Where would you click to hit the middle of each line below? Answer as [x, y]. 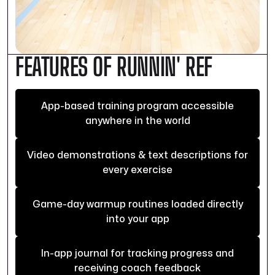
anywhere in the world [137, 121]
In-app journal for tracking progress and [137, 254]
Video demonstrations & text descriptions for [137, 156]
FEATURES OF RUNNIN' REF [114, 67]
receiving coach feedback [137, 269]
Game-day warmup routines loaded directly [137, 205]
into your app [137, 219]
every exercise [137, 170]
